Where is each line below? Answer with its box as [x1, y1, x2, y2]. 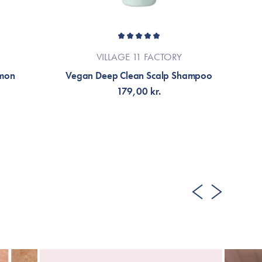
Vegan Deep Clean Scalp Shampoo [65, 69, 212, 82]
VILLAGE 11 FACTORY [96, 50, 182, 63]
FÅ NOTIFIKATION [104, 130, 174, 142]
